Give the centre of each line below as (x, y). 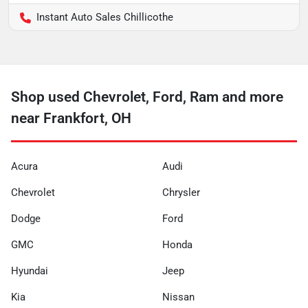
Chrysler (181, 192)
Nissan (178, 297)
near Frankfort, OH (71, 118)
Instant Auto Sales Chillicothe (105, 17)
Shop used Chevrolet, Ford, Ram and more (147, 97)
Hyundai (30, 271)
